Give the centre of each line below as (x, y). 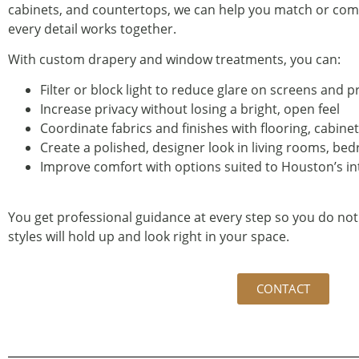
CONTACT (283, 289)
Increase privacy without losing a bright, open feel (193, 109)
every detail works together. (92, 28)
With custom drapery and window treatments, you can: (174, 60)
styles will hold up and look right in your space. (149, 236)
